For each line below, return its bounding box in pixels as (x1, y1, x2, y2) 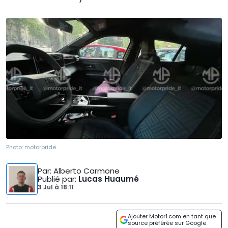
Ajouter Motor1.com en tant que (128, 212, 216, 221)
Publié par (38, 174, 75, 185)
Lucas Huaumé (78, 174, 139, 185)
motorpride (24, 143, 56, 152)
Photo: (6, 143, 24, 152)
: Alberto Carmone (50, 165, 120, 177)
